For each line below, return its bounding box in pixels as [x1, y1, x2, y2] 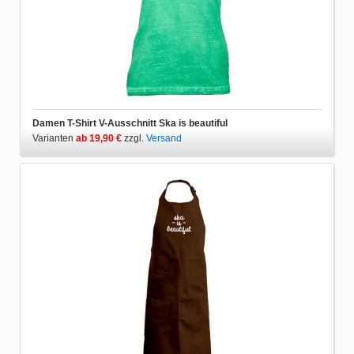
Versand [146, 132, 182, 144]
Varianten [32, 132, 76, 144]
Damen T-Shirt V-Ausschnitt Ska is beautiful [32, 117, 228, 129]
